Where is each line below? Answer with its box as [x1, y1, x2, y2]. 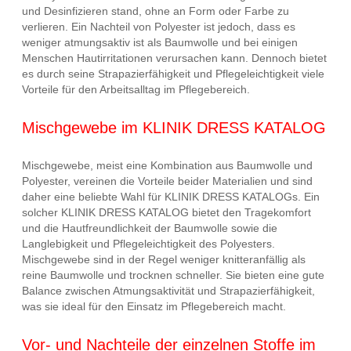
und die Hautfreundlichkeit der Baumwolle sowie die [22, 222, 277, 235]
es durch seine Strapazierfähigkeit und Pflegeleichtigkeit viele [22, 67, 324, 80]
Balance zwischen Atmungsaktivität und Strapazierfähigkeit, [22, 284, 315, 298]
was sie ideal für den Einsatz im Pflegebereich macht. [22, 300, 286, 313]
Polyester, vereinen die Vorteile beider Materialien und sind [22, 175, 313, 188]
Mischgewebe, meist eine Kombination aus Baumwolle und [22, 159, 313, 172]
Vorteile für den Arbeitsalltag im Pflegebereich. [22, 82, 250, 96]
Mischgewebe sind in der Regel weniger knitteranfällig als [22, 253, 306, 266]
